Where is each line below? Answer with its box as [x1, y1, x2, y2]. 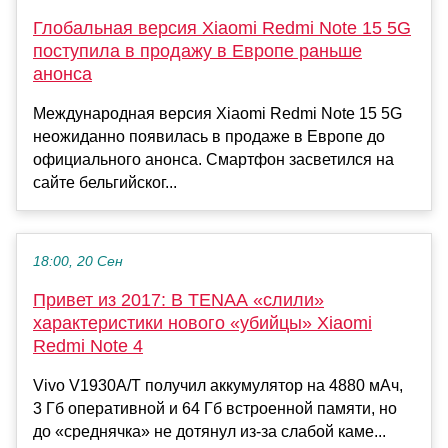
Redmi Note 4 [33, 336, 143, 357]
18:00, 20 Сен [33, 254, 123, 270]
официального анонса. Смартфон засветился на [33, 151, 394, 169]
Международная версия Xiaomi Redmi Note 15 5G [33, 105, 402, 123]
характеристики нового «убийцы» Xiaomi [33, 313, 372, 334]
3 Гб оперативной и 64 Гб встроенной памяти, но [33, 400, 397, 418]
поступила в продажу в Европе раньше [33, 41, 362, 62]
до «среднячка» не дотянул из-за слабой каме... [33, 423, 386, 441]
